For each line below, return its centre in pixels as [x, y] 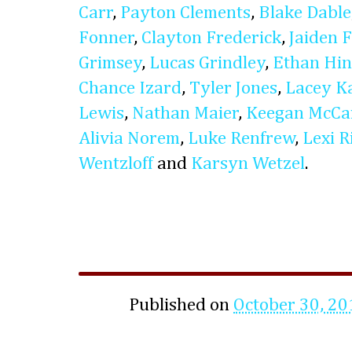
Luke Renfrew [242, 138]
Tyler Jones [233, 88]
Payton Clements [185, 13]
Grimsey [110, 63]
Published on [181, 305]
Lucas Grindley [207, 63]
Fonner [106, 38]
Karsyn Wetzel [248, 163]
